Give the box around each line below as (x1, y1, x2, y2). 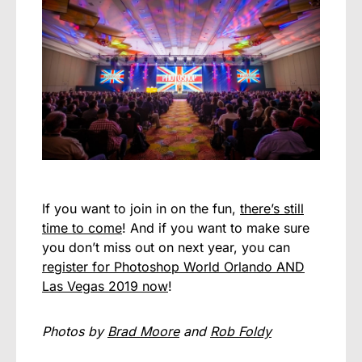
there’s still (240, 200, 304, 217)
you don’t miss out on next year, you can (42, 238, 290, 255)
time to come (42, 219, 122, 236)
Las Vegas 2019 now (42, 277, 168, 294)
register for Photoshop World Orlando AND (42, 258, 305, 275)
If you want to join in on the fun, (42, 200, 240, 217)
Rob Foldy (210, 322, 271, 339)
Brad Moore (107, 322, 179, 339)
